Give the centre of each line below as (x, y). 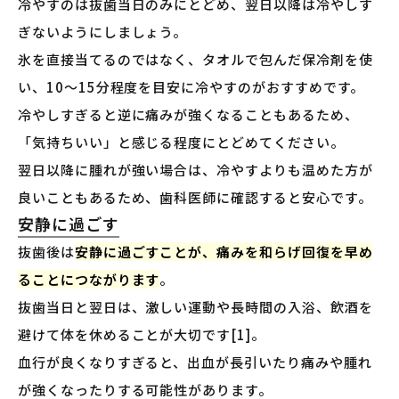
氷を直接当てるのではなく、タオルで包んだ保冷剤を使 (195, 60)
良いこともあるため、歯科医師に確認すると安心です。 (195, 198)
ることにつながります (89, 280)
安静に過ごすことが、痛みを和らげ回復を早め (224, 252)
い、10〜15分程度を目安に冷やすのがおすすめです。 (191, 87)
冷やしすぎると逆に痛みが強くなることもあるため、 (188, 115)
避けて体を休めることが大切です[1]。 (142, 335)
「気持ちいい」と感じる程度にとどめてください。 (181, 142)
